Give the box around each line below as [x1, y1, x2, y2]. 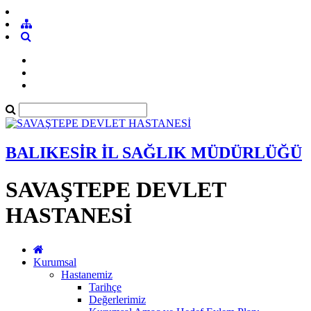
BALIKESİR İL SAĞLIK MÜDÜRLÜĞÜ [6, 143, 302, 162]
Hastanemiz [61, 268, 112, 280]
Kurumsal [33, 255, 76, 268]
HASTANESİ [6, 203, 132, 228]
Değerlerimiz [89, 293, 146, 305]
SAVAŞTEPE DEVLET [6, 177, 226, 203]
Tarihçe [89, 280, 121, 293]
